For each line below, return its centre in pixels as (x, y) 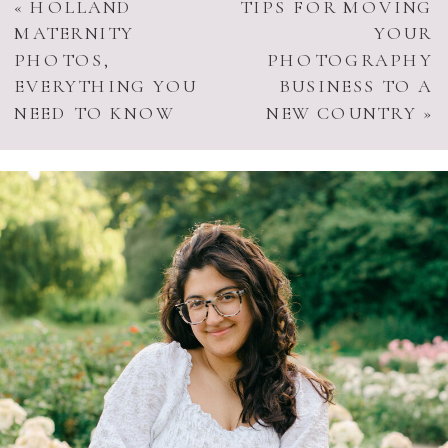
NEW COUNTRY (342, 113)
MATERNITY (74, 33)
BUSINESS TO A (356, 86)
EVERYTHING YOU (106, 86)
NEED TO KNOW (95, 113)
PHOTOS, (63, 60)
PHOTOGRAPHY (350, 60)
